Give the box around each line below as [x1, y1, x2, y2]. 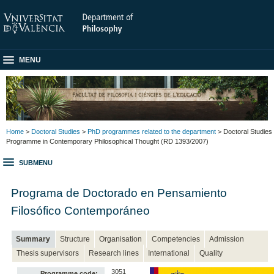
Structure [59, 235, 90, 244]
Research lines [88, 249, 139, 258]
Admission [209, 235, 244, 244]
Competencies [151, 235, 200, 244]
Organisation [99, 235, 143, 244]
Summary [16, 235, 51, 244]
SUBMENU [19, 159, 53, 167]
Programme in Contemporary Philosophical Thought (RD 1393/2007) [6, 137, 209, 145]
